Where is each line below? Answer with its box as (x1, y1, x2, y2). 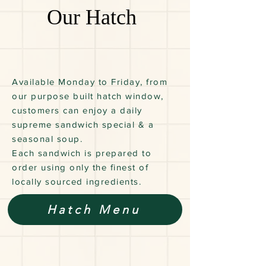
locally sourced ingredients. (12, 176, 145, 187)
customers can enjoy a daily (12, 105, 142, 116)
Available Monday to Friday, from (12, 77, 167, 87)
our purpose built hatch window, (12, 91, 164, 102)
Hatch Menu (47, 202, 141, 217)
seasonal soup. (12, 134, 86, 144)
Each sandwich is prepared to (12, 148, 151, 159)
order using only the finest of (12, 162, 148, 173)
